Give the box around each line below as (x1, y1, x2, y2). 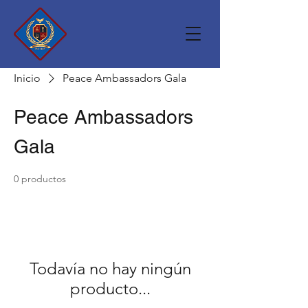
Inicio (14, 71, 41, 85)
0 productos (14, 173, 66, 185)
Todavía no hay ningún (29, 258, 191, 278)
